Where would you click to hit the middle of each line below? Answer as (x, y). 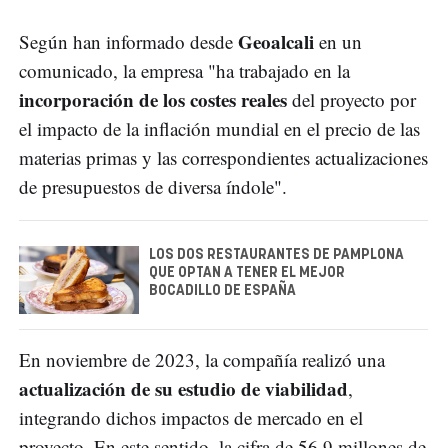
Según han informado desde (128, 42)
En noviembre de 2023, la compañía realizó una (202, 359)
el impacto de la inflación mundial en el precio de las (219, 129)
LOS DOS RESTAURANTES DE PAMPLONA (276, 255)
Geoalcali (278, 42)
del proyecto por (351, 100)
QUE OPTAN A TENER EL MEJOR (247, 273)
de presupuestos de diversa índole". (153, 187)
